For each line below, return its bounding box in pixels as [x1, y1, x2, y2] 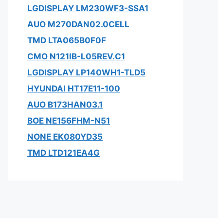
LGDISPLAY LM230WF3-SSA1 [27, 3, 148, 13]
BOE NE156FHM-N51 [27, 116, 110, 126]
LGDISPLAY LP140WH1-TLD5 [27, 68, 145, 77]
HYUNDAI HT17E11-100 [27, 84, 120, 93]
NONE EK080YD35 [27, 132, 103, 142]
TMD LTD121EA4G [27, 148, 100, 158]
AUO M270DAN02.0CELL [27, 19, 129, 29]
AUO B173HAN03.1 [27, 100, 103, 109]
